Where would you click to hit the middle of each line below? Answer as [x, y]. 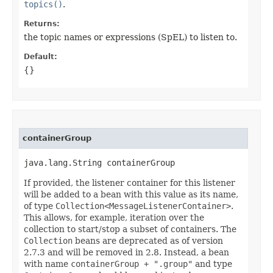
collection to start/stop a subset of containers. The [130, 229]
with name [47, 264]
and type [212, 264]
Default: [41, 57]
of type [40, 206]
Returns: [42, 24]
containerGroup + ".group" [132, 264]
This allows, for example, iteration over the [114, 218]
